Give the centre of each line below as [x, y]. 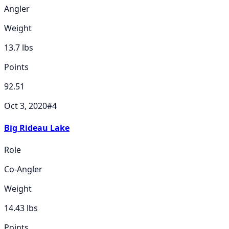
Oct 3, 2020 [26, 106]
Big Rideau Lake [37, 128]
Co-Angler [23, 169]
